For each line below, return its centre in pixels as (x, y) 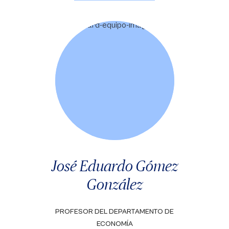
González (114, 184)
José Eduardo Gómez (114, 166)
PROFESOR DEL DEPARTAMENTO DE (114, 212)
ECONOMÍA (114, 224)
